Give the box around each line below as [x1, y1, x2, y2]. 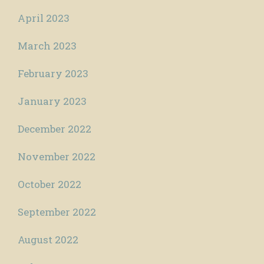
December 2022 [18, 122, 91, 136]
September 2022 [18, 205, 96, 219]
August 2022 [18, 233, 78, 247]
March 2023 [18, 39, 77, 53]
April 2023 [18, 11, 70, 25]
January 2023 [18, 94, 87, 108]
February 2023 [18, 67, 88, 81]
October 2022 [18, 177, 81, 192]
